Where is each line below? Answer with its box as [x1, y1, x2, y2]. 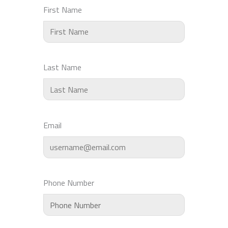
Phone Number [43, 177, 94, 189]
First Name [43, 3, 82, 16]
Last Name [43, 61, 81, 74]
